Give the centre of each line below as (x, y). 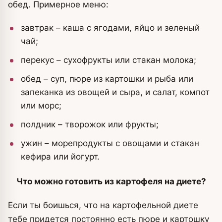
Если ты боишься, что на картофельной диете (103, 205)
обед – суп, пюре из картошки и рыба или (107, 79)
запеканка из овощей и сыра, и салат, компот (115, 92)
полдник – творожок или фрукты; (90, 125)
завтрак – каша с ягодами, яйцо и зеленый (110, 28)
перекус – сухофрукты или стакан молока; (109, 60)
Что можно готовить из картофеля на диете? (111, 182)
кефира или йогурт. (60, 157)
